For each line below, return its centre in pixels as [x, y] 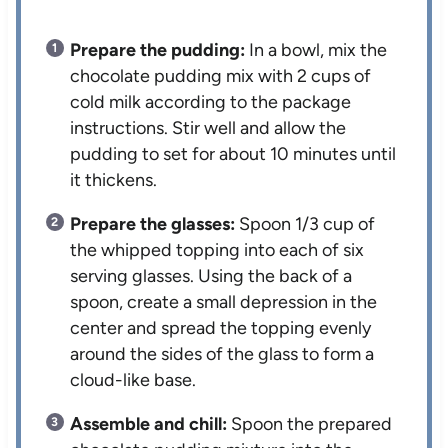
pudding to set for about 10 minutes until [233, 153]
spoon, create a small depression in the [224, 301]
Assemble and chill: [149, 423]
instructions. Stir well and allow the [208, 127]
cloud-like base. [133, 379]
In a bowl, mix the [316, 49]
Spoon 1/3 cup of [305, 223]
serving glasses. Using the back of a [211, 275]
